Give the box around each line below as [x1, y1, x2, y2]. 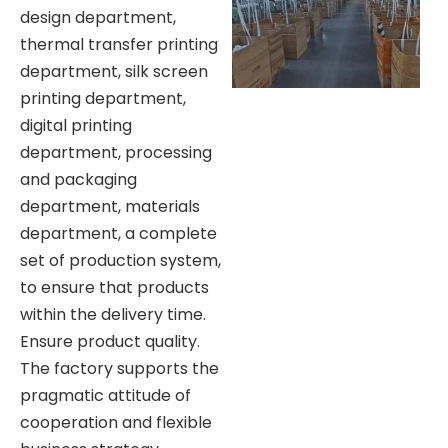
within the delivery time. [20, 302, 206, 326]
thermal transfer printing [20, 32, 218, 56]
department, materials [20, 194, 200, 218]
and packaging [20, 167, 137, 191]
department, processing [20, 140, 212, 164]
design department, [20, 5, 176, 29]
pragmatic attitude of [20, 383, 191, 407]
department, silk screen [20, 59, 208, 83]
